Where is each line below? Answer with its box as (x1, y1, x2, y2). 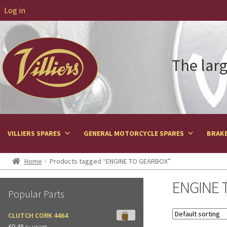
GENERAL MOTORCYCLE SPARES (84, 129, 184, 138)
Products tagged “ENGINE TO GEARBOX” (49, 157, 171, 166)
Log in (4, 5, 25, 15)
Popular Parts (8, 187, 64, 201)
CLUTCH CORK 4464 (8, 211, 68, 220)
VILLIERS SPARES (8, 129, 61, 138)
